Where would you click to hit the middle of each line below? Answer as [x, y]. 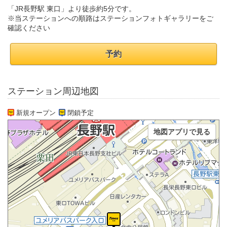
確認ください [29, 28]
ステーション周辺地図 [53, 91]
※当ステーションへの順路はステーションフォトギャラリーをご [110, 18]
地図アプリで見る [182, 132]
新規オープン [36, 113]
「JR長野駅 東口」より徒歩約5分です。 [72, 9]
